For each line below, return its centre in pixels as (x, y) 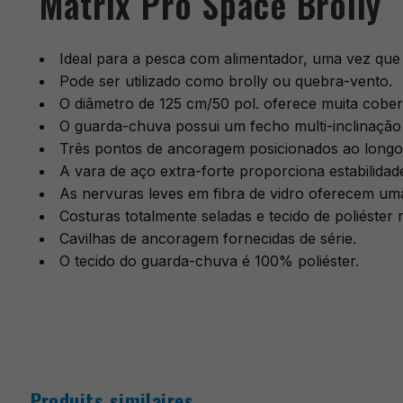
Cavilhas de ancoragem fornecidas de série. (207, 239)
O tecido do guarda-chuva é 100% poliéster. (209, 261)
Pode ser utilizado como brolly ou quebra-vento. (225, 81)
